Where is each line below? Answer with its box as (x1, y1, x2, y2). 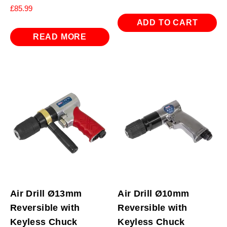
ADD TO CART (136, 18, 198, 27)
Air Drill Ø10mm (118, 188, 190, 199)
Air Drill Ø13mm (10, 188, 82, 199)
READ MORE (32, 32, 87, 42)
